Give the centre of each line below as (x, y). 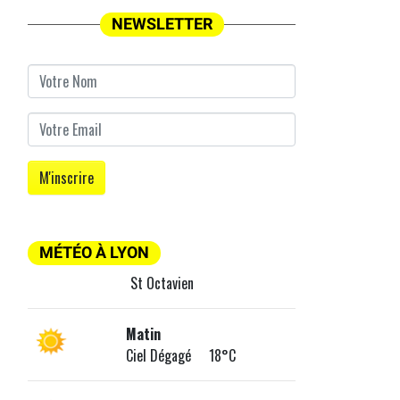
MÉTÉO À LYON (94, 253)
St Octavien (162, 283)
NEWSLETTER (162, 25)
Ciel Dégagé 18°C (180, 356)
